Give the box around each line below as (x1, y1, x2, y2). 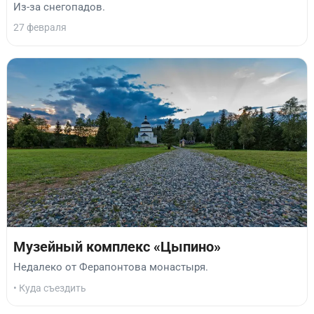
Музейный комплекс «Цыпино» (13, 239, 221, 256)
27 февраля (13, 22, 67, 34)
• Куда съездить (13, 282, 86, 294)
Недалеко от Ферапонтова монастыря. (13, 260, 208, 273)
